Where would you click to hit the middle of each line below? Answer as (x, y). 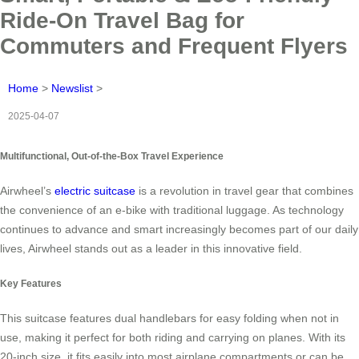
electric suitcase (95, 191)
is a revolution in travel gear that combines (244, 191)
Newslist (72, 88)
